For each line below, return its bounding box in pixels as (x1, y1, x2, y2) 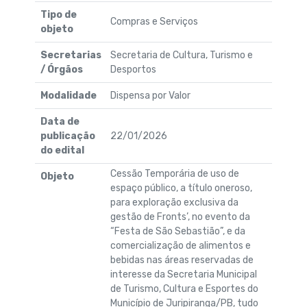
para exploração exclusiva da (110, 196, 238, 208)
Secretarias (40, 49, 101, 61)
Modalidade (40, 89, 97, 101)
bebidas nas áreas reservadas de (110, 254, 254, 266)
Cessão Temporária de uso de (110, 167, 239, 180)
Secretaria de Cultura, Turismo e (110, 49, 253, 61)
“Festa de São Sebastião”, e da (110, 225, 245, 237)
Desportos (110, 63, 156, 75)
